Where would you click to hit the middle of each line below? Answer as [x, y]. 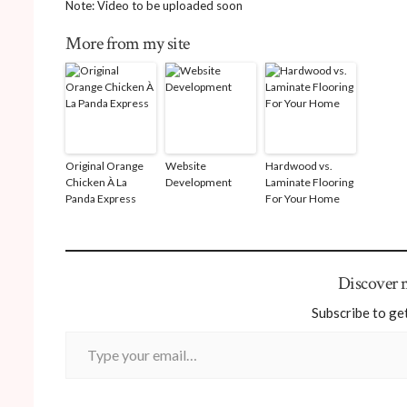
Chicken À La [96, 182]
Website [186, 165]
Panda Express [101, 198]
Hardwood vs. [299, 165]
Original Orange [104, 165]
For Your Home [303, 198]
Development [199, 182]
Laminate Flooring [309, 182]
